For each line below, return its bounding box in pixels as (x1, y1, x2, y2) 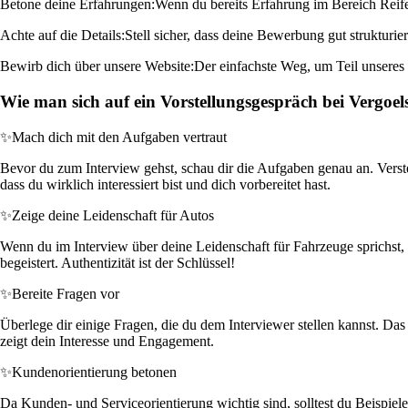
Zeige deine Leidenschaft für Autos (12, 207, 214, 223)
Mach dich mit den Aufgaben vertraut (12, 128, 227, 145)
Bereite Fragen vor (12, 285, 119, 301)
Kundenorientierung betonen (12, 363, 177, 380)
